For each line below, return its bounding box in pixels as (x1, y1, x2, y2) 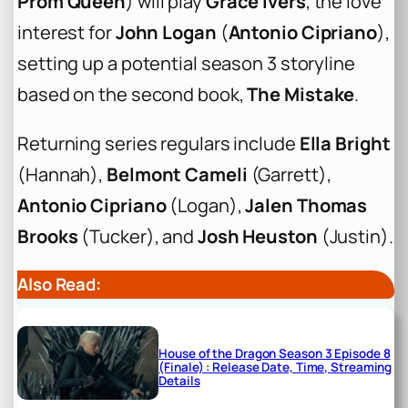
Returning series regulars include (17, 130, 300, 156)
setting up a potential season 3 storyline (17, 50, 355, 76)
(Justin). (317, 223, 393, 249)
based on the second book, (17, 81, 248, 107)
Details (158, 372, 200, 389)
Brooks (17, 223, 78, 249)
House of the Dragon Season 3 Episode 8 (158, 344, 391, 362)
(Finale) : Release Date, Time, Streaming (158, 358, 393, 375)
